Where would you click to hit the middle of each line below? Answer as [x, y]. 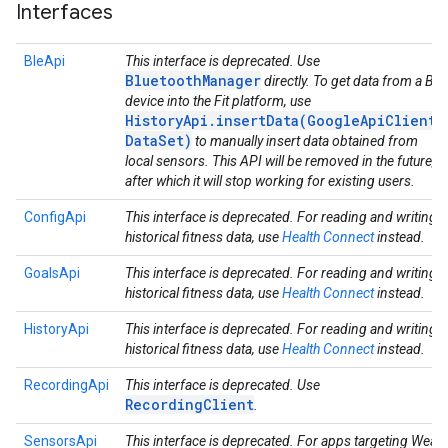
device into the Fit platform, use [218, 101]
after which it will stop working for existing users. [270, 181]
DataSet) [158, 140]
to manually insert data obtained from [305, 141]
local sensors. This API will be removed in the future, [280, 161]
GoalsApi [52, 273]
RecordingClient [189, 404]
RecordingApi [66, 385]
